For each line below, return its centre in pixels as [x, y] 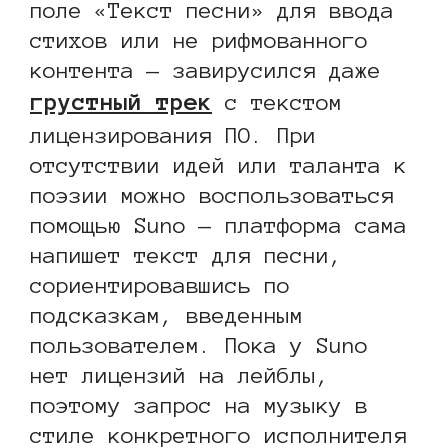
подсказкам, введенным [166, 315]
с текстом [277, 102]
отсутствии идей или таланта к [218, 165]
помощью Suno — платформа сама [218, 225]
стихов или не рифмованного [199, 40]
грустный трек [121, 102]
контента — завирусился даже [205, 70]
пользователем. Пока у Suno [199, 345]
